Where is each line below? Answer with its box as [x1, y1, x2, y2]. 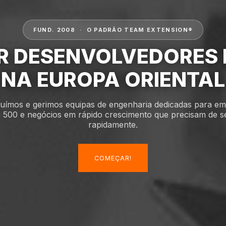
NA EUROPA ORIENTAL [1, 67, 225, 92]
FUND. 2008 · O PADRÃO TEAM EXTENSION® [33, 26, 193, 33]
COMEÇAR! [94, 154, 132, 162]
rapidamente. [88, 120, 138, 130]
